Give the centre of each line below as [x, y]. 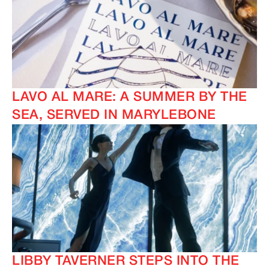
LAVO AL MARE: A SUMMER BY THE [130, 98]
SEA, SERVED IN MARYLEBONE [114, 116]
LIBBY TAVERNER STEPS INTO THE [126, 261]
